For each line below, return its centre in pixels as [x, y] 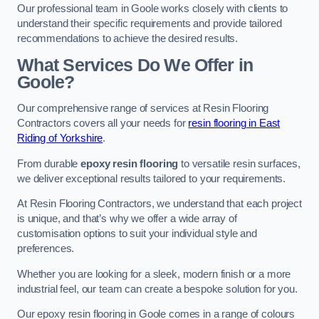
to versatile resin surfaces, [240, 163]
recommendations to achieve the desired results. [128, 39]
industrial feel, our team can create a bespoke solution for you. [157, 289]
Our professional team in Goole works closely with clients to [153, 9]
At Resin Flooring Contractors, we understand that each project [159, 204]
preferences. [46, 249]
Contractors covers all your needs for [103, 124]
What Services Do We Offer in [135, 65]
